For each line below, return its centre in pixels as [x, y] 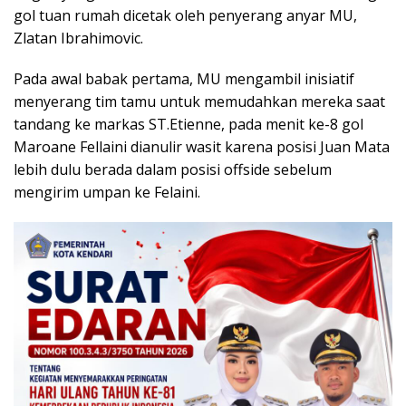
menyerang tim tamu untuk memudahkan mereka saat [199, 102]
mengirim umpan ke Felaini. [107, 193]
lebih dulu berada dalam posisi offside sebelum [173, 170]
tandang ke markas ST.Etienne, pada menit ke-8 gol [188, 125]
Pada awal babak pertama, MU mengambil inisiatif [184, 79]
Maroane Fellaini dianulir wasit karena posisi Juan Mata [202, 147]
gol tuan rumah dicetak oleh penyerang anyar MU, [185, 16]
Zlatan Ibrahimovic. [78, 39]
